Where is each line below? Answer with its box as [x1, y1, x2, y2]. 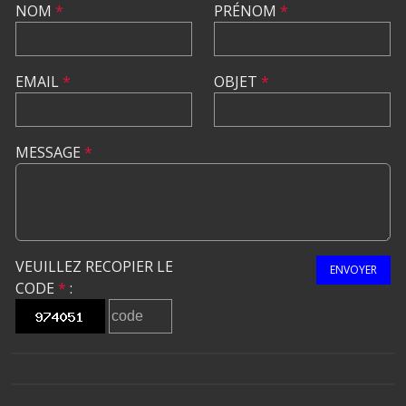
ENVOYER [330, 262, 377, 277]
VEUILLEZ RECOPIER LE [15, 256, 173, 276]
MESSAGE [15, 142, 84, 162]
